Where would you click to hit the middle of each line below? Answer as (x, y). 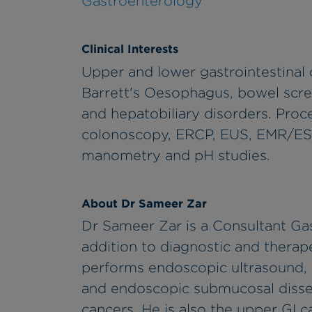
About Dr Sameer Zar (144, 203)
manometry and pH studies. (176, 155)
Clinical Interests (130, 49)
